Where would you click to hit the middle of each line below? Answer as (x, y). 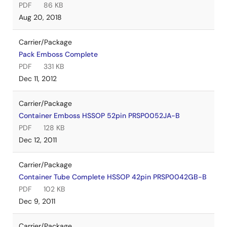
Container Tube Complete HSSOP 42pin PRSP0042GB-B (113, 177)
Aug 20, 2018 (40, 17)
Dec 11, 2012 (38, 79)
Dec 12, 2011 (38, 140)
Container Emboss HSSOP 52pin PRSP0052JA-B (99, 116)
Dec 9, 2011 (37, 201)
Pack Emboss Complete (58, 54)
